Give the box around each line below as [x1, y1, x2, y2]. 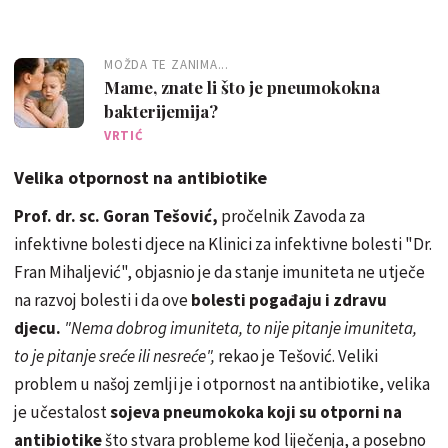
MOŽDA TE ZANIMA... [104, 55, 230, 73]
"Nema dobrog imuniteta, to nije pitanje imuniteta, [61, 316, 417, 339]
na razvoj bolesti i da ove [14, 288, 191, 311]
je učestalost [14, 400, 110, 423]
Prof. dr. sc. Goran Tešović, [14, 204, 218, 227]
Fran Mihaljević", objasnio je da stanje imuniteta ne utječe [14, 260, 425, 283]
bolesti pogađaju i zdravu [191, 288, 387, 311]
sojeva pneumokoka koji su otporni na [110, 400, 402, 423]
